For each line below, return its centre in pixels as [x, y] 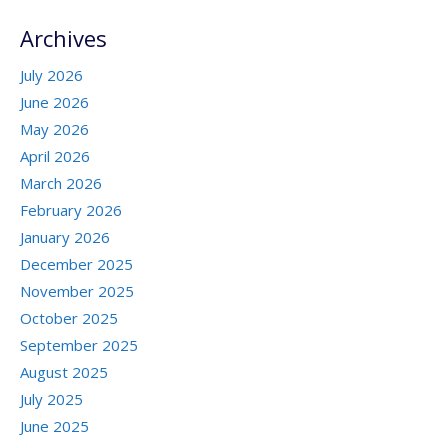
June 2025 [54, 426]
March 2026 [61, 183]
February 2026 [71, 210]
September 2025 [79, 345]
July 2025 [51, 399]
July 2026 [51, 75]
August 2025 [64, 372]
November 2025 [77, 291]
